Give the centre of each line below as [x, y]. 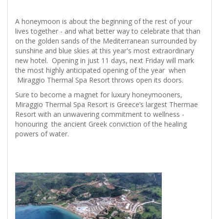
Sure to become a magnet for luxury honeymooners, [99, 95]
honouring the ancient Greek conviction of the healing [101, 124]
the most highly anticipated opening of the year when [100, 70]
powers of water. [44, 134]
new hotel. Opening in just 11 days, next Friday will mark [105, 61]
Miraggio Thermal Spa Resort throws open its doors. [101, 80]
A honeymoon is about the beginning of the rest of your [104, 22]
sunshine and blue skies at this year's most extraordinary [105, 51]
